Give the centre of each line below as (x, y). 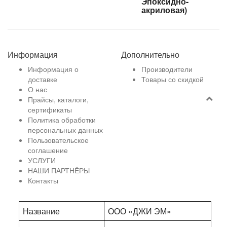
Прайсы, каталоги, (58, 99)
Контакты (43, 180)
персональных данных (65, 130)
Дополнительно (150, 54)
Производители (167, 69)
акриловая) (164, 10)
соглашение (48, 150)
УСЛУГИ (42, 160)
